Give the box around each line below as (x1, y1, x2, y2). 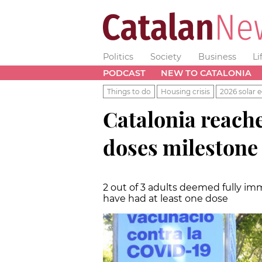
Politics (103, 51, 133, 62)
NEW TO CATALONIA (160, 67, 251, 78)
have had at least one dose (103, 192, 228, 204)
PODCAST (103, 67, 146, 78)
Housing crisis (161, 87, 210, 96)
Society (150, 51, 181, 62)
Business (198, 51, 236, 62)
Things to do (107, 87, 151, 96)
